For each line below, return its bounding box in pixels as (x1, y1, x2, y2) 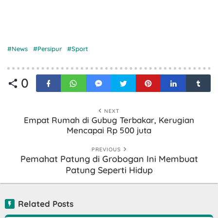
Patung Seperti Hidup (65, 164, 153, 176)
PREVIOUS (91, 146, 121, 153)
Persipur (37, 45, 62, 53)
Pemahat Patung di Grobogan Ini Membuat (20, 153, 198, 164)
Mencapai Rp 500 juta (67, 125, 151, 135)
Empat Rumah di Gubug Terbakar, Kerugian (24, 115, 194, 125)
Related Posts (18, 199, 73, 209)
